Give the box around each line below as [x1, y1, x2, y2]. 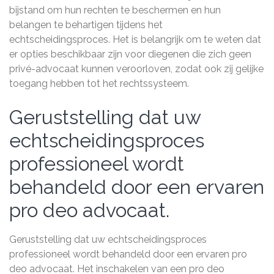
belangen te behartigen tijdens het [9, 19, 163, 31]
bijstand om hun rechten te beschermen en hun [9, 4, 221, 16]
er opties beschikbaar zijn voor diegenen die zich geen [9, 48, 251, 60]
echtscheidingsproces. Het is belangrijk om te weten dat [9, 34, 261, 45]
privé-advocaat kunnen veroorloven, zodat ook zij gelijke [9, 63, 264, 75]
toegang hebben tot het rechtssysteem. [9, 78, 189, 89]
